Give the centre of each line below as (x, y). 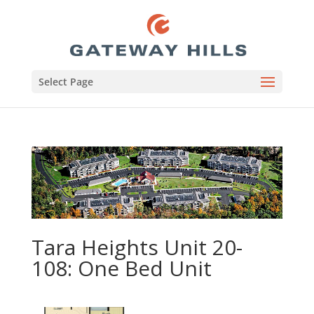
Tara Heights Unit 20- (137, 247)
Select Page (66, 82)
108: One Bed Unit (121, 268)
